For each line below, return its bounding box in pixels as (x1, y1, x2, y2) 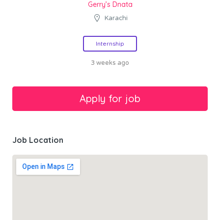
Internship (96, 40, 124, 48)
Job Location (12, 135, 63, 145)
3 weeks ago (91, 59, 129, 67)
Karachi (105, 14, 128, 23)
